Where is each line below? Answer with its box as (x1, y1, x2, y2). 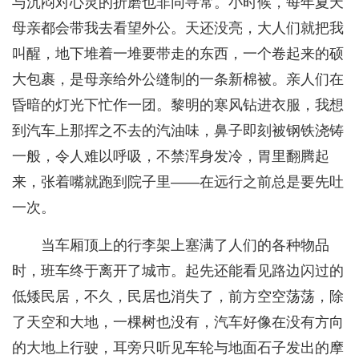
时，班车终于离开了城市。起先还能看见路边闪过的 (12, 263, 344, 280)
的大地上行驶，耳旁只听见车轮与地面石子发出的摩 (12, 340, 344, 357)
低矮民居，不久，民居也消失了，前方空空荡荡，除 (12, 288, 344, 305)
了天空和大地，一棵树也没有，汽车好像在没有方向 (12, 314, 344, 331)
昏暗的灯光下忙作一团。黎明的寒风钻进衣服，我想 (12, 97, 344, 114)
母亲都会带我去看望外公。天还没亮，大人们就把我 (12, 20, 344, 37)
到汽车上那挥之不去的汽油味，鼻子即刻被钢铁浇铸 (12, 123, 344, 139)
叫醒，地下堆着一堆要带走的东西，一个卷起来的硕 (12, 46, 344, 63)
